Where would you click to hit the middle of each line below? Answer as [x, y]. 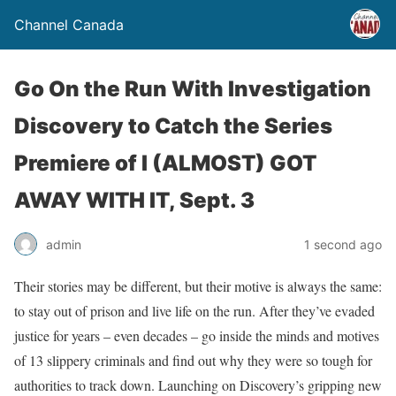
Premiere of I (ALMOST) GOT [165, 163]
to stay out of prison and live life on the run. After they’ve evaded [194, 311]
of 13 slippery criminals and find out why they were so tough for [193, 360]
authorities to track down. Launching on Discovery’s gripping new [198, 385]
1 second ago [343, 244]
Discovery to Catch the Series [173, 126]
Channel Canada [69, 25]
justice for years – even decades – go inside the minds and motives [197, 335]
